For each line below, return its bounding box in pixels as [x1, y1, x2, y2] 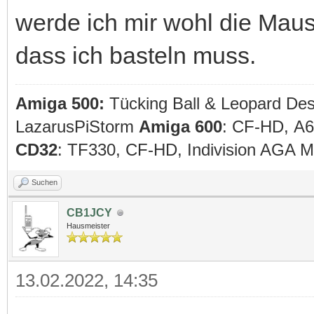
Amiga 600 [139, 117, 222, 137]
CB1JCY [67, 207, 112, 219]
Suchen [32, 178, 57, 187]
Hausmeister [67, 221, 110, 231]
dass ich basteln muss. [15, 42, 256, 69]
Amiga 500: [15, 94, 109, 114]
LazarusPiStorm [15, 117, 139, 137]
